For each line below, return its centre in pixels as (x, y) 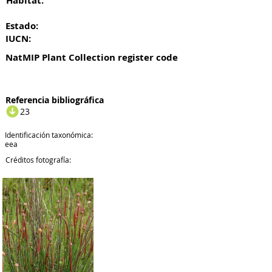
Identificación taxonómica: (49, 135)
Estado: (22, 26)
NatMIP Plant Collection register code (92, 57)
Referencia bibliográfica (55, 100)
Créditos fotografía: (38, 160)
